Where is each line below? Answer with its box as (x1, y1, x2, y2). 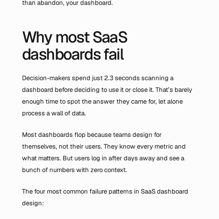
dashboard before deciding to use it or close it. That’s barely (22, 86, 192, 94)
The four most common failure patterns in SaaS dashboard (22, 187, 188, 196)
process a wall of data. (22, 109, 86, 117)
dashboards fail (22, 44, 123, 64)
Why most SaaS (22, 27, 128, 47)
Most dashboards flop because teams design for (22, 131, 162, 139)
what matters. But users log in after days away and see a (22, 154, 184, 162)
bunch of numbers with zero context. (22, 166, 127, 174)
